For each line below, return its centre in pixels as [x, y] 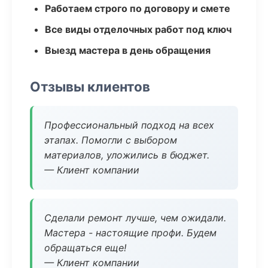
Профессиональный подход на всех [129, 125]
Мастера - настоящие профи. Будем [130, 233]
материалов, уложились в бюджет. [127, 155]
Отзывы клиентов [90, 86]
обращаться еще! [85, 248]
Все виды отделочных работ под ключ [138, 29]
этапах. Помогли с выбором [111, 140]
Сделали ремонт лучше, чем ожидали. [135, 218]
